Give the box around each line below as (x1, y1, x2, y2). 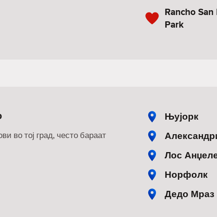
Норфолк (165, 168, 208, 181)
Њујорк (165, 109, 199, 123)
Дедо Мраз (165, 187, 214, 201)
